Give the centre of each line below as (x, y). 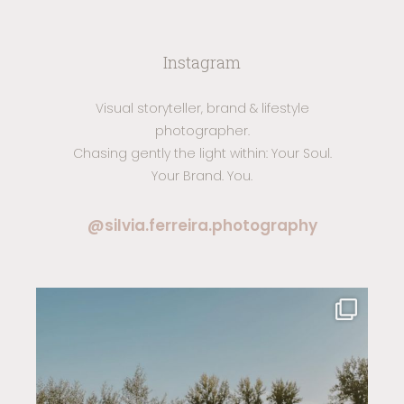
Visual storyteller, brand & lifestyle (202, 108)
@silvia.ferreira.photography (202, 226)
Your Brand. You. (202, 175)
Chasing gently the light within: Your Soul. (202, 153)
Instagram (202, 62)
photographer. (202, 130)
